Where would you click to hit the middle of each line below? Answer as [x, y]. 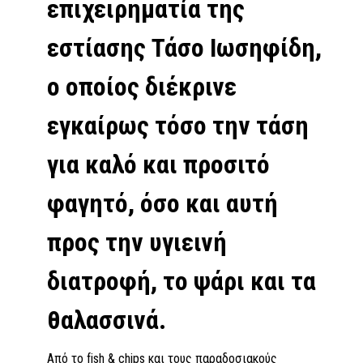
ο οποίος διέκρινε [142, 86]
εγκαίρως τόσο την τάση [178, 125]
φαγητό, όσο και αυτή [162, 203]
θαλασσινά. [107, 320]
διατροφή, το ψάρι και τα [181, 281]
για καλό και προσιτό [158, 164]
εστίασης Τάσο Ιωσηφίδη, [184, 47]
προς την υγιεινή [137, 242]
